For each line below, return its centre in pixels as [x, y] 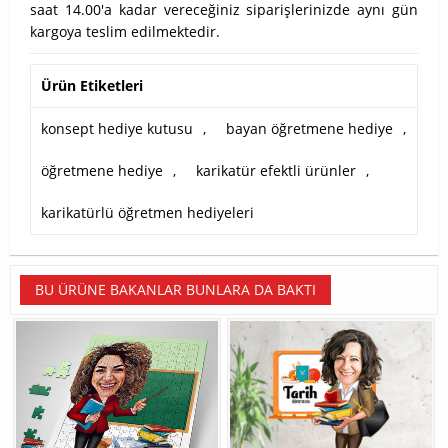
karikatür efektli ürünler [276, 171]
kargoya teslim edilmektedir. [125, 32]
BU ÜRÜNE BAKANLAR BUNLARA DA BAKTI [175, 290]
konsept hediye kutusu [117, 129]
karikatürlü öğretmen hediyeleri [147, 213]
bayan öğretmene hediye [309, 129]
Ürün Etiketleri [92, 86]
